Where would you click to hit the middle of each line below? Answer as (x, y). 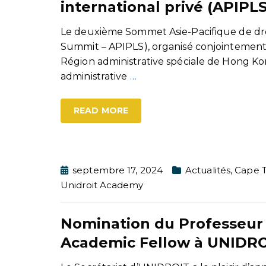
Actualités (208, 170)
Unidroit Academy (102, 185)
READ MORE (101, 110)
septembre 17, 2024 (118, 170)
